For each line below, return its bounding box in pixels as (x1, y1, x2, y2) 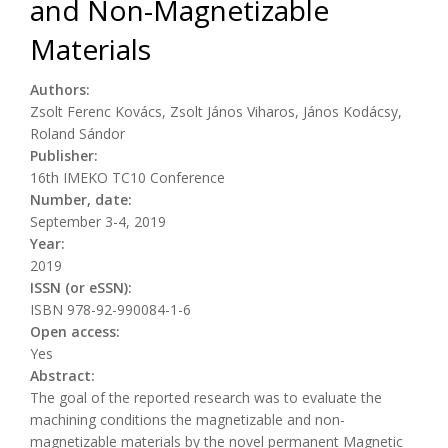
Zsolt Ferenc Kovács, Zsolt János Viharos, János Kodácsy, (30, 101, 402, 121)
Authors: (30, 79, 94, 99)
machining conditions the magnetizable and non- (30, 409, 345, 429)
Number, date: (30, 189, 136, 209)
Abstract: (30, 365, 99, 385)
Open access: (30, 321, 124, 341)
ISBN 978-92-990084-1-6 (30, 299, 191, 319)
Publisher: (30, 145, 102, 165)
